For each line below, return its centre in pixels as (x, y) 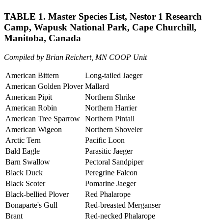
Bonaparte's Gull (31, 205)
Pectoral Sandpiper (114, 162)
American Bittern (32, 75)
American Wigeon (34, 129)
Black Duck (24, 172)
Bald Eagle (23, 151)
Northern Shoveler (114, 129)
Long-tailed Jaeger (114, 75)
